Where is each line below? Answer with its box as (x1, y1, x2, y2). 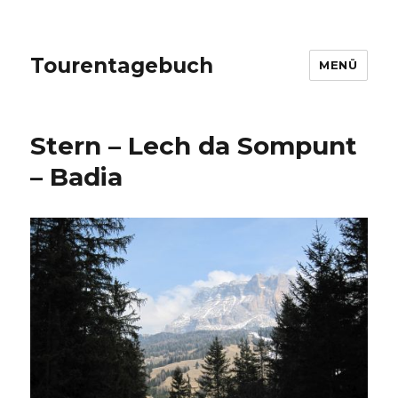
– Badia (30, 162, 123, 192)
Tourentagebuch (30, 52, 214, 78)
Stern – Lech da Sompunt (30, 131, 358, 161)
